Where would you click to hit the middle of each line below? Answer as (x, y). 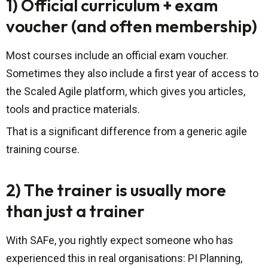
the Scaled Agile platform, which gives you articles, (126, 92)
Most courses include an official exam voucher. (117, 56)
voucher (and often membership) (132, 26)
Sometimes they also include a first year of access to (132, 74)
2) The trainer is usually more (116, 190)
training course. (43, 150)
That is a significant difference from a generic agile (127, 132)
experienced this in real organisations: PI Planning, (124, 258)
